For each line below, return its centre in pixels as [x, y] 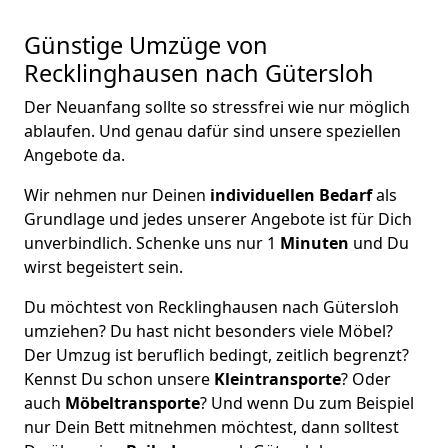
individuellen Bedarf [289, 195]
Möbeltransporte [132, 403]
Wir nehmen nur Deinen [115, 195]
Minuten [314, 243]
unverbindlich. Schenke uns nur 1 [152, 243]
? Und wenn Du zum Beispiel [307, 403]
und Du [379, 243]
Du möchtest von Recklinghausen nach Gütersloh [211, 307]
